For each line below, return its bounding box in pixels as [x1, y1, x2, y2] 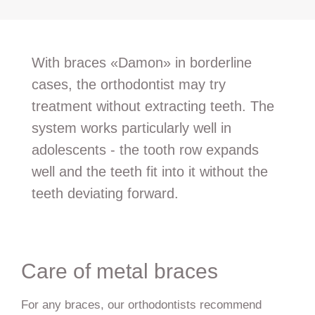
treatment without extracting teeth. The [31, 98, 274, 115]
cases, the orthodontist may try [31, 77, 226, 93]
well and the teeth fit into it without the [31, 164, 268, 180]
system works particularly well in [31, 120, 231, 136]
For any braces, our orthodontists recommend [20, 297, 262, 312]
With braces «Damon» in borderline [31, 55, 252, 71]
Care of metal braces [20, 259, 218, 283]
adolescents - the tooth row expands [31, 142, 259, 158]
